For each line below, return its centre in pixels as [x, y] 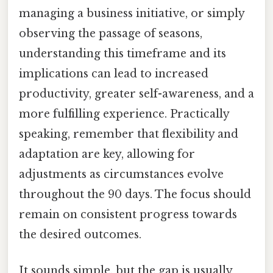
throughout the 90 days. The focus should [135, 194]
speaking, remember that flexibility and [129, 134]
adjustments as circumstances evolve [121, 174]
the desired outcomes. [80, 234]
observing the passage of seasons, [111, 33]
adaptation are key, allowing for [107, 154]
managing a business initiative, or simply [132, 13]
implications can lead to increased [114, 73]
